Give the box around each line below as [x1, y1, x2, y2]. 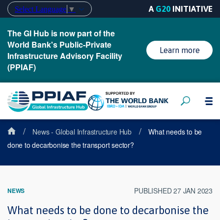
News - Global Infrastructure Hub [32, 127, 132, 137]
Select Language [15, 4, 66, 13]
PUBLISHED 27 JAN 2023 [134, 186, 213, 195]
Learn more [159, 46, 200, 55]
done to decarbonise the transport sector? [7, 140, 134, 150]
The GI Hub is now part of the [7, 27, 115, 39]
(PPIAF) [7, 61, 36, 73]
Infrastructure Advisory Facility [7, 50, 122, 61]
